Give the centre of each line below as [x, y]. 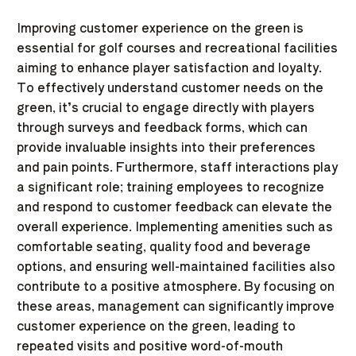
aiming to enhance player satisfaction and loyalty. [169, 67]
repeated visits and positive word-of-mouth [150, 345]
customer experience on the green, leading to [156, 325]
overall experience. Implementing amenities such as [175, 226]
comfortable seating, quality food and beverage [164, 246]
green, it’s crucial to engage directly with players [166, 107]
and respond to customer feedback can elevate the [174, 206]
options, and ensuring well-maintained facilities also [176, 266]
